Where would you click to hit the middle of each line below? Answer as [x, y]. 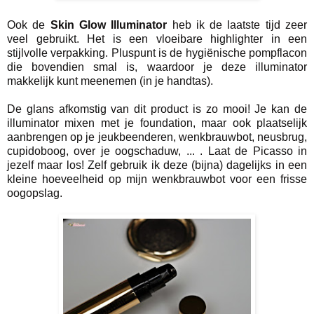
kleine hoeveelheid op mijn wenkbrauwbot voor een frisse [157, 179]
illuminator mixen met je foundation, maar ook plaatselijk [157, 123]
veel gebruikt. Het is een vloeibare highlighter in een [157, 39]
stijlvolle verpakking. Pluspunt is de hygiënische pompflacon [157, 53]
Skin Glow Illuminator [109, 25]
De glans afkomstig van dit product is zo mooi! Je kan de [157, 109]
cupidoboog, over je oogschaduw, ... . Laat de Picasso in [157, 151]
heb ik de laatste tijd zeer [237, 25]
